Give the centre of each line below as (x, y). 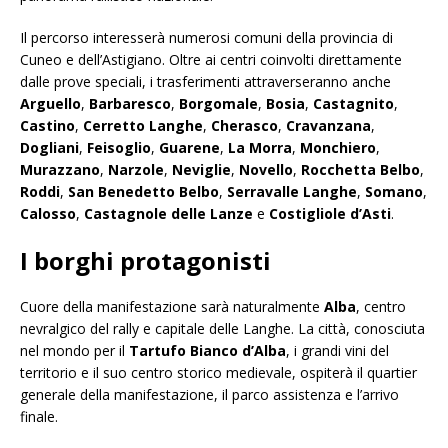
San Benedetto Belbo (143, 192)
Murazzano (60, 170)
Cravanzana (328, 126)
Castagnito (353, 104)
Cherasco (244, 126)
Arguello (50, 104)
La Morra (260, 148)
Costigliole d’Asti (330, 214)
